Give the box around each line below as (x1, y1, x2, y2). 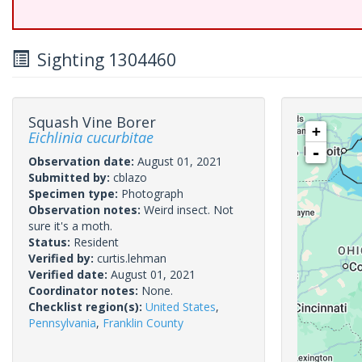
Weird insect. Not (144, 202, 234, 217)
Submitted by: (28, 170, 113, 185)
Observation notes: (28, 202, 144, 217)
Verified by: (28, 250, 97, 266)
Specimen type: (28, 186, 121, 201)
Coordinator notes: (28, 283, 141, 298)
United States (145, 299, 216, 314)
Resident (74, 234, 119, 250)
